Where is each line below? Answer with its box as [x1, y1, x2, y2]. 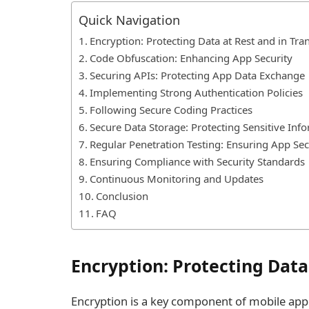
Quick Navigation [79, 10, 180, 28]
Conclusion [95, 189, 148, 203]
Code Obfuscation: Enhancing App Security [89, 51, 292, 66]
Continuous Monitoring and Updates [89, 172, 263, 186]
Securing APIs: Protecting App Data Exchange [89, 68, 305, 83]
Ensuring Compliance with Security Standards [89, 154, 305, 169]
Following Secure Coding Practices [89, 103, 252, 117]
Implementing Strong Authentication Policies [89, 86, 303, 100]
